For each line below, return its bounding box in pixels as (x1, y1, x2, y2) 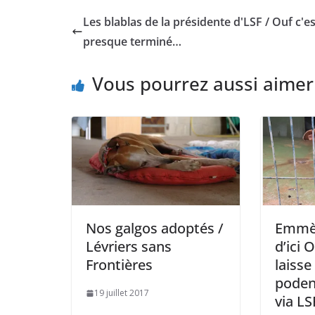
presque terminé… (83, 34, 181, 50)
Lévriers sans (86, 237, 172, 256)
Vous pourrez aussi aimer (92, 71, 314, 97)
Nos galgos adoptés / (86, 219, 224, 238)
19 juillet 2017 (94, 287, 149, 299)
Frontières (86, 255, 153, 274)
